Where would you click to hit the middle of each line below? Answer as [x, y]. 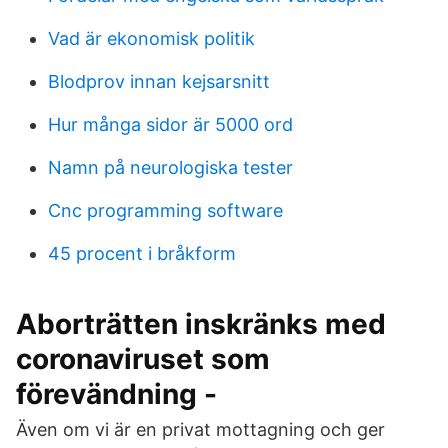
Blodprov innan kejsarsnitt [159, 81]
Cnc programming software [165, 210]
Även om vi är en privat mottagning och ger [200, 429]
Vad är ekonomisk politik [151, 38]
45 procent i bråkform [142, 253]
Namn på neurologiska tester [170, 167]
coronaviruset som [143, 359]
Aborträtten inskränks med [201, 324]
